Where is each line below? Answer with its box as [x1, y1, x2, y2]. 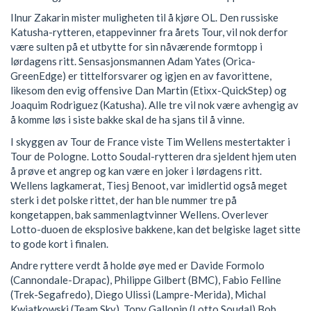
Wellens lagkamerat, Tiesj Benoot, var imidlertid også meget [10, 178, 287, 192]
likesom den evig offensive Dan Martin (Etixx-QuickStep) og [10, 84, 287, 97]
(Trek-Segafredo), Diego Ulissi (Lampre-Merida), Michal [10, 288, 266, 301]
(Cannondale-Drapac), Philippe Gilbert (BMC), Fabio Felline [10, 274, 281, 287]
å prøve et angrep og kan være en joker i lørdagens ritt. [10, 164, 262, 177]
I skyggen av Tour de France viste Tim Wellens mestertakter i [10, 135, 290, 148]
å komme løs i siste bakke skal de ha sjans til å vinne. [10, 113, 244, 126]
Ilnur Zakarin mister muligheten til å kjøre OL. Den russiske [10, 11, 278, 24]
